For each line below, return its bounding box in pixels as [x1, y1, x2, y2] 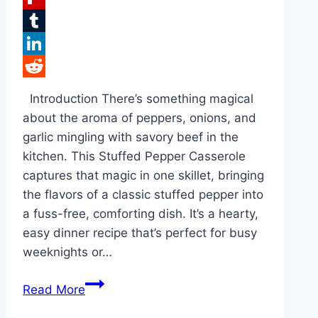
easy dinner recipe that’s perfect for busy [23, 226, 257, 241]
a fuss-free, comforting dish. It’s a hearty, [23, 207, 258, 221]
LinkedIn [23, 59, 71, 74]
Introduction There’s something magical [23, 92, 253, 106]
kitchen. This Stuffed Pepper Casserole [23, 149, 246, 164]
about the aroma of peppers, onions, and [23, 111, 256, 126]
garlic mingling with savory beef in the [23, 130, 238, 145]
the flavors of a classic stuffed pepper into [23, 187, 263, 202]
